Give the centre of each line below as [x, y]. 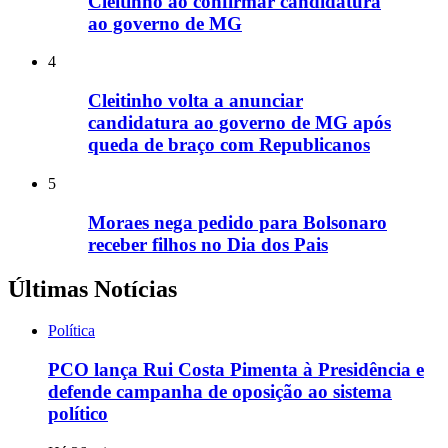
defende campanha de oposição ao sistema [220, 392]
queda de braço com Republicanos [229, 145]
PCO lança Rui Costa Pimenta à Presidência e [236, 370]
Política [71, 331]
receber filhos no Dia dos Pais [208, 244]
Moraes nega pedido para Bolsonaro [237, 222]
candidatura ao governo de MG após [239, 123]
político [78, 414]
